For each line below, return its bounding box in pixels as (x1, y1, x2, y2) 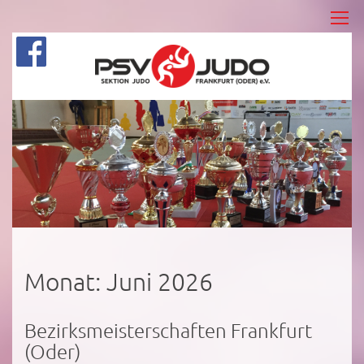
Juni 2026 (106, 266, 213, 297)
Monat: (24, 266, 106, 297)
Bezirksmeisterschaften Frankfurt (24, 317, 312, 342)
